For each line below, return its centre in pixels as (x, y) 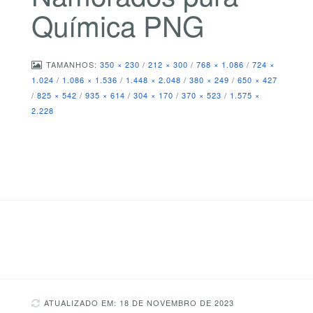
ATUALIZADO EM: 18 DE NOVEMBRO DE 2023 (139, 303)
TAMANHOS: (73, 64)
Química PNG (117, 25)
